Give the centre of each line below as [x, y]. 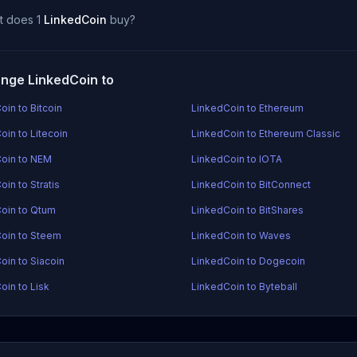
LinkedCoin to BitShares [248, 210]
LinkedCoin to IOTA [237, 159]
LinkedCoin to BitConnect [251, 184]
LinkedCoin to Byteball [245, 286]
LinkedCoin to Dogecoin [249, 261]
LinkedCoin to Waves [241, 235]
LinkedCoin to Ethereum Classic [266, 133]
